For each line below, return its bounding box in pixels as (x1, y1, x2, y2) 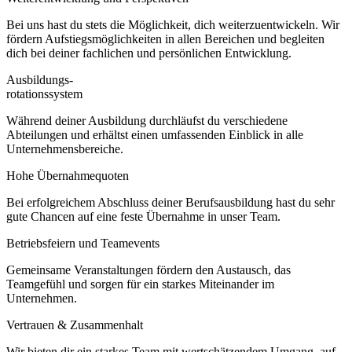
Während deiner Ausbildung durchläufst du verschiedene (6, 113, 288, 127)
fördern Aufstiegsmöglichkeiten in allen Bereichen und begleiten (6, 31, 324, 46)
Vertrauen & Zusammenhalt (6, 317, 143, 332)
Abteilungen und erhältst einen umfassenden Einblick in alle (6, 127, 303, 141)
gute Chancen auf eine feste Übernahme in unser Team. (6, 209, 280, 223)
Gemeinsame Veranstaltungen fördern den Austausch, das (6, 262, 291, 277)
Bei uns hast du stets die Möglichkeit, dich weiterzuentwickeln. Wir (6, 17, 339, 31)
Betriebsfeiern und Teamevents (6, 236, 159, 250)
